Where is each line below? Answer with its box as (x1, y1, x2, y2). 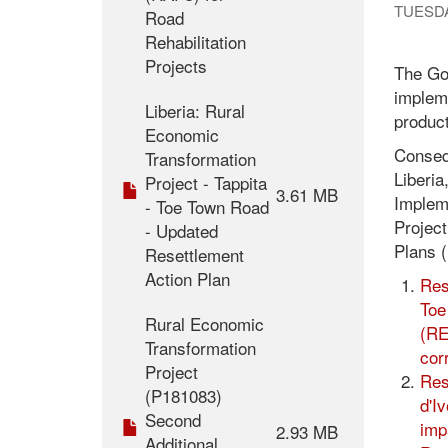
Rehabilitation (145, 29, 246, 55)
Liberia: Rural (145, 98, 245, 124)
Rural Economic (145, 311, 264, 337)
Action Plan (145, 266, 230, 292)
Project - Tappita (145, 170, 267, 196)
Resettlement (145, 242, 244, 268)
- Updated (145, 218, 218, 244)
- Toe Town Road (145, 194, 269, 220)
